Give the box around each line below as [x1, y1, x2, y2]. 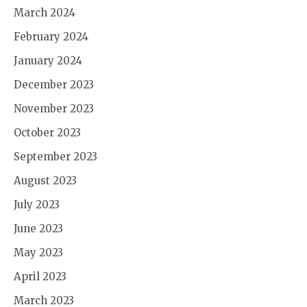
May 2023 [14, 245, 63, 259]
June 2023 [14, 221, 63, 235]
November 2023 [14, 101, 94, 115]
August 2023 [14, 173, 77, 187]
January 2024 [14, 53, 82, 67]
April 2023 [14, 269, 66, 283]
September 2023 [14, 149, 97, 163]
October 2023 [14, 125, 81, 139]
